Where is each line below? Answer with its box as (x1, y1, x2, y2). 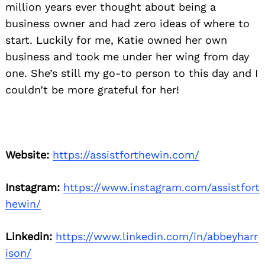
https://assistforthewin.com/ (53, 148, 199, 161)
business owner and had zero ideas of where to (5, 17, 250, 30)
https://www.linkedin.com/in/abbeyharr (56, 230, 258, 243)
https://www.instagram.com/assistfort (63, 180, 260, 193)
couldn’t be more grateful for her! (5, 83, 179, 96)
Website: (5, 148, 49, 161)
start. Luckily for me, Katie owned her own (5, 33, 227, 46)
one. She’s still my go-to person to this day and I (5, 66, 258, 79)
